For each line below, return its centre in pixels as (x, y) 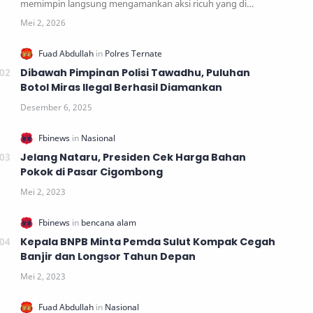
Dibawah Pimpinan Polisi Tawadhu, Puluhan (135, 73)
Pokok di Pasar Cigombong (92, 172)
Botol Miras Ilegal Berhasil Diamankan (121, 88)
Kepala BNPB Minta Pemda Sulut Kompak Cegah (148, 242)
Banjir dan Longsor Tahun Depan (108, 257)
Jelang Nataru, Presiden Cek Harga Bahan (133, 158)
